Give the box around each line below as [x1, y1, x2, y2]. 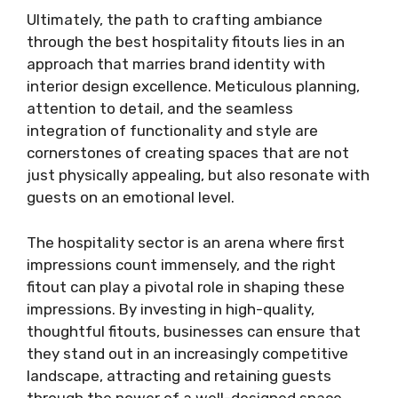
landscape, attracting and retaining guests [27, 366, 331, 385]
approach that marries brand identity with [27, 55, 325, 73]
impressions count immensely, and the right [27, 255, 336, 274]
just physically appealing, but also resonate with [27, 166, 370, 184]
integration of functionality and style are [27, 122, 318, 139]
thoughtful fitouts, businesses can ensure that [27, 322, 361, 340]
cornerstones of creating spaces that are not [27, 144, 349, 162]
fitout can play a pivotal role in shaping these [27, 277, 345, 296]
